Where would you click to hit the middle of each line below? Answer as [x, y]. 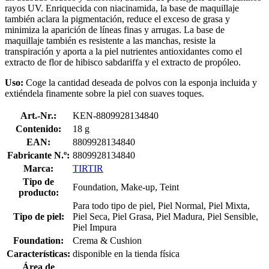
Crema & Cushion [107, 240]
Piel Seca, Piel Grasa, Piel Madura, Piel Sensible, [165, 216]
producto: [38, 192]
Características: [38, 253]
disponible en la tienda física [126, 253]
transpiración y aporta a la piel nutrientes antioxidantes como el [123, 51]
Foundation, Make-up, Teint [126, 187]
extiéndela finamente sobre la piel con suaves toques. [104, 93]
